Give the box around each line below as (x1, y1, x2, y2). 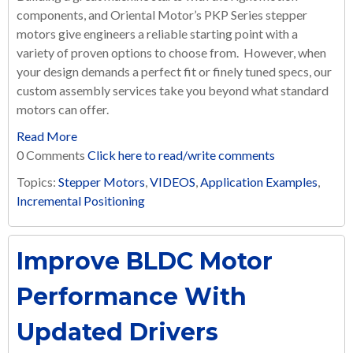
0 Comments (17, 147, 87, 163)
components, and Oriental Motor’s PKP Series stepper (17, 7, 307, 23)
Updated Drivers (17, 318, 218, 347)
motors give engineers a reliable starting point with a (17, 26, 298, 42)
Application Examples (200, 174, 318, 190)
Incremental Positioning (17, 193, 145, 209)
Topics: (17, 174, 58, 190)
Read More (17, 128, 77, 144)
